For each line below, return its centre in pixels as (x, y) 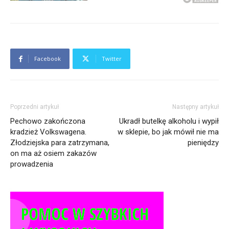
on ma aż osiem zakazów (53, 154)
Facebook (48, 59)
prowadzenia (32, 164)
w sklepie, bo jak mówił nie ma (168, 132)
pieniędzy (203, 143)
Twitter (112, 59)
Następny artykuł (196, 107)
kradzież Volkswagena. (48, 132)
